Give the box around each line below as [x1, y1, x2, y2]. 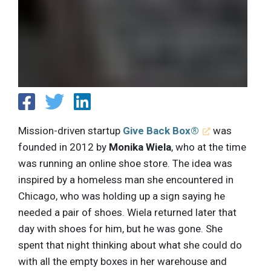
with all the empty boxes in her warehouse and [18, 255, 227, 267]
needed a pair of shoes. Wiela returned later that [18, 206, 237, 218]
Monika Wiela [109, 140, 171, 153]
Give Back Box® [123, 124, 199, 137]
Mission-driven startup [18, 124, 123, 137]
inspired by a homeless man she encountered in [18, 173, 233, 186]
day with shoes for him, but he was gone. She [18, 222, 223, 235]
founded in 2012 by [18, 140, 109, 153]
